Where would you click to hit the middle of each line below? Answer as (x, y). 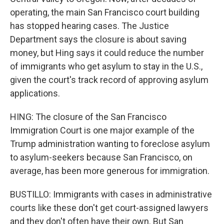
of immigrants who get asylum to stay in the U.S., (106, 66)
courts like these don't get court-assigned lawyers (109, 208)
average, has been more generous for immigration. (110, 171)
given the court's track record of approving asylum (109, 80)
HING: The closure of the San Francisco (88, 117)
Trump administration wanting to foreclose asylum (110, 144)
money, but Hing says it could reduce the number (107, 53)
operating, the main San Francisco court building (105, 12)
